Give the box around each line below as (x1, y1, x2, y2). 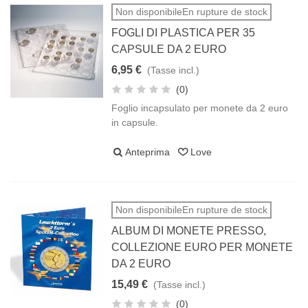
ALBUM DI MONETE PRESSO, (111, 225, 267, 236)
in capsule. (111, 117, 159, 128)
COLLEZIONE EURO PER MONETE (111, 241, 294, 253)
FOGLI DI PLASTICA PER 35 (111, 27, 256, 38)
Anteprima (125, 146, 170, 157)
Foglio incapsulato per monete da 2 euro (111, 102, 289, 113)
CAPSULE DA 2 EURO (111, 43, 227, 55)
